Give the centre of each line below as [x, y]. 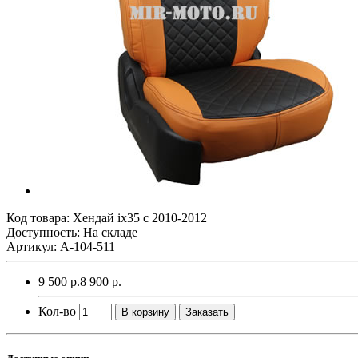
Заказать [207, 312]
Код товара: [40, 217]
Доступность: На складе [72, 232]
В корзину [145, 312]
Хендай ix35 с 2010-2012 [140, 217]
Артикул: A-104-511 [61, 246]
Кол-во [57, 311]
